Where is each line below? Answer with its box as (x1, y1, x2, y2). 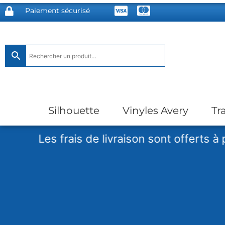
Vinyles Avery (123, 104, 188, 117)
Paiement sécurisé (25, 6, 90, 15)
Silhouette (48, 104, 99, 117)
